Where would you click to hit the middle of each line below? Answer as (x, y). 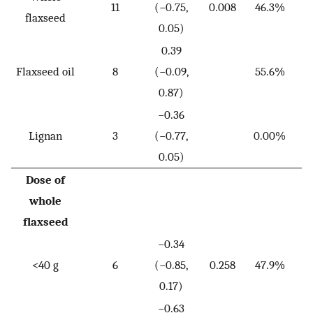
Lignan (45, 136)
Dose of (45, 180)
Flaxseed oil (45, 72)
